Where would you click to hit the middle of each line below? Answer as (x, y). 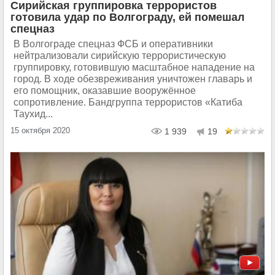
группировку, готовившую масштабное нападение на (134, 67)
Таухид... (33, 114)
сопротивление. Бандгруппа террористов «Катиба (128, 102)
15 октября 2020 (40, 130)
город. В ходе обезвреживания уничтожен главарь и (133, 79)
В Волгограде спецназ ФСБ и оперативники (113, 44)
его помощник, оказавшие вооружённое (105, 91)
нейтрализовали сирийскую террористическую (120, 56)
